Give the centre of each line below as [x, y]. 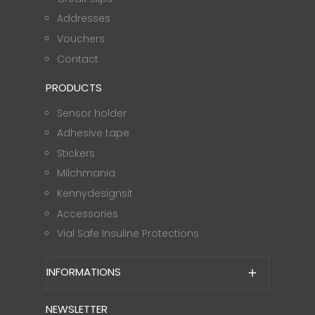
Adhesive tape [93, 133]
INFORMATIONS [84, 272]
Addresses [83, 19]
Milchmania [86, 173]
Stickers [76, 153]
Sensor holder [91, 113]
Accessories [87, 213]
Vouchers [81, 38]
